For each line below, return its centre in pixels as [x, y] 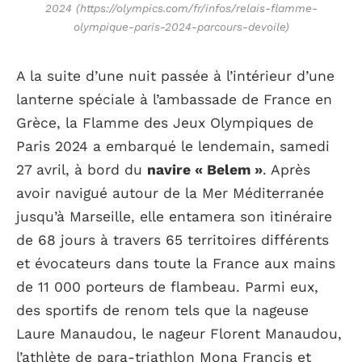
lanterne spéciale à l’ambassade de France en [174, 99]
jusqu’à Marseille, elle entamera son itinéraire [174, 216]
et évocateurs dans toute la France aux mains [176, 263]
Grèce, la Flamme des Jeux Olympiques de [165, 122]
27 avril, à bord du [82, 169]
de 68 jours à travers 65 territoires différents [173, 240]
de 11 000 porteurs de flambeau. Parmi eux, [167, 286]
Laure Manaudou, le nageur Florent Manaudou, [179, 333]
